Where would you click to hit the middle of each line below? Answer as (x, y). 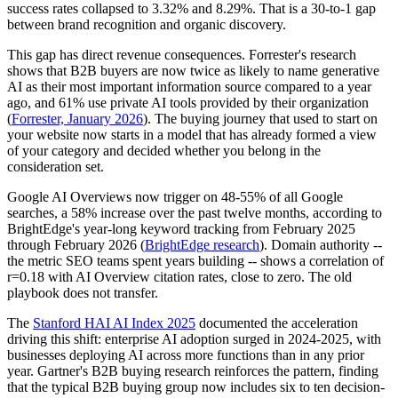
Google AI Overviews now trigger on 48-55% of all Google (175, 197)
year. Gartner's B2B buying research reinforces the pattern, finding (193, 371)
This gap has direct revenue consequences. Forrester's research (182, 55)
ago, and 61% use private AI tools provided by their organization (188, 103)
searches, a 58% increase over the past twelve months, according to (195, 213)
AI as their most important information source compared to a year (189, 87)
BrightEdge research (202, 245)
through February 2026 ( (76, 245)
